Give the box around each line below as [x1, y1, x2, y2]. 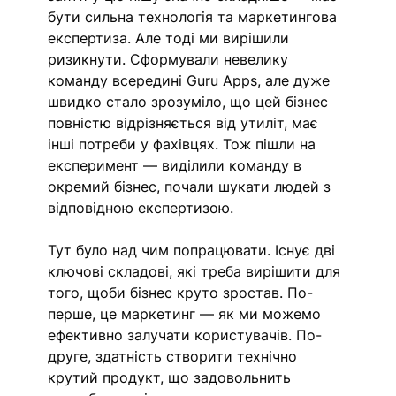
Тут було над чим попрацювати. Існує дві [48, 241, 340, 260]
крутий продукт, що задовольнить [48, 369, 296, 387]
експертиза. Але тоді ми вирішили [48, 29, 294, 48]
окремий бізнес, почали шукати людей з [48, 178, 336, 196]
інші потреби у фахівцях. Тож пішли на [48, 135, 321, 154]
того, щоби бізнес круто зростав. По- [48, 284, 314, 302]
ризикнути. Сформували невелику [48, 50, 293, 69]
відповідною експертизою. [48, 199, 239, 217]
